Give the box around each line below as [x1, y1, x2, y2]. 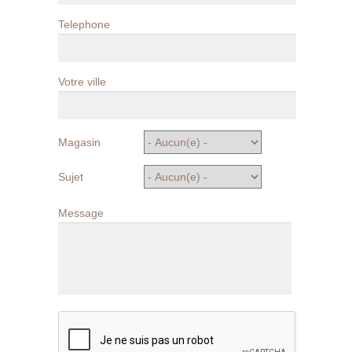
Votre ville [58, 75, 106, 89]
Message [58, 207, 104, 220]
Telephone [58, 18, 110, 31]
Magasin [58, 136, 101, 149]
